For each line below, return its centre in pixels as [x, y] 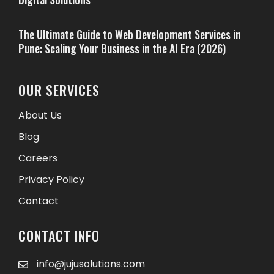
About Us [40, 115]
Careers [38, 158]
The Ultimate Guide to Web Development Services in [130, 34]
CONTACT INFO [59, 235]
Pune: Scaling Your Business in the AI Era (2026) [122, 48]
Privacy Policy [51, 180]
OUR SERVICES [59, 90]
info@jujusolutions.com [91, 264]
